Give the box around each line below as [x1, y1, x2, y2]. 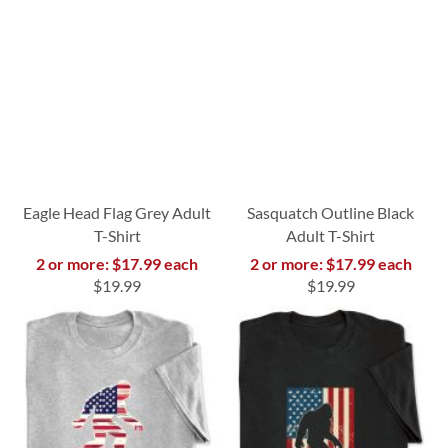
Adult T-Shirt [286, 225, 376, 245]
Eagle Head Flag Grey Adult [23, 202, 212, 222]
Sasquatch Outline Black [247, 202, 415, 222]
